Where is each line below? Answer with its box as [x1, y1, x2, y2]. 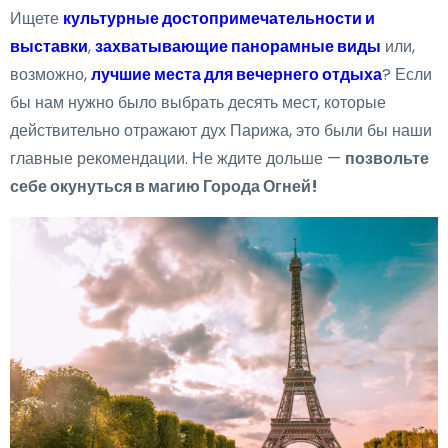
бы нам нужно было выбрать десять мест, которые [10, 91, 386, 114]
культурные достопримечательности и [63, 7, 375, 30]
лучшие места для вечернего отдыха [91, 63, 382, 86]
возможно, [10, 63, 91, 86]
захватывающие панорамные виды [95, 35, 381, 58]
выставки [10, 35, 88, 58]
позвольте [345, 147, 429, 170]
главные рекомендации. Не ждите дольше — [10, 147, 345, 170]
